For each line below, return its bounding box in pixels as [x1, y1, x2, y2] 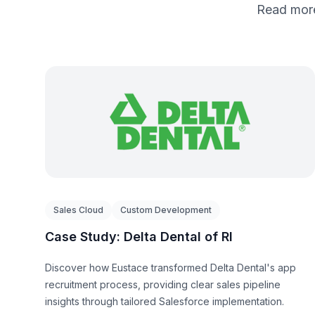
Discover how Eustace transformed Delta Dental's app [45, 262, 296, 274]
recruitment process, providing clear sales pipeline [45, 278, 281, 291]
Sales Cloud [53, 205, 103, 216]
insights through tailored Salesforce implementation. [45, 295, 284, 308]
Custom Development [120, 205, 212, 216]
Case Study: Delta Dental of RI [45, 229, 233, 245]
